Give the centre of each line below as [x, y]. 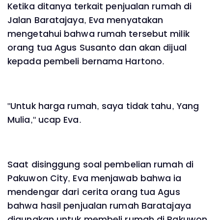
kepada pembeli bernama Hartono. [86, 61]
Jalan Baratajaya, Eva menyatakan [85, 20]
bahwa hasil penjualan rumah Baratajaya [99, 206]
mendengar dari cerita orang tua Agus [94, 192]
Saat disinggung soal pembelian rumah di [100, 165]
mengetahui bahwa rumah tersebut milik [98, 34]
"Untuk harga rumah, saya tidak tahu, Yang [103, 106]
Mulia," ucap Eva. [44, 120]
